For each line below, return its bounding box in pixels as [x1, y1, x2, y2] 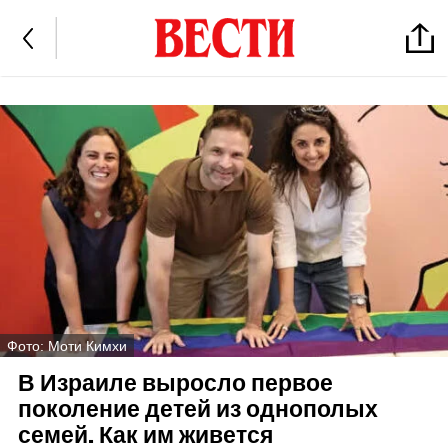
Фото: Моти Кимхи [7, 337, 127, 354]
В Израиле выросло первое [17, 369, 333, 399]
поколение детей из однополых [17, 395, 378, 425]
